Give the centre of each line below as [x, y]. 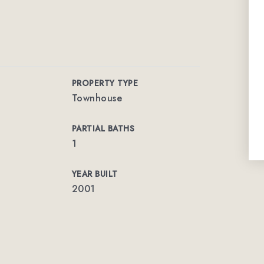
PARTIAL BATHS [103, 128]
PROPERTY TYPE [105, 83]
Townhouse [97, 98]
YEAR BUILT [95, 174]
